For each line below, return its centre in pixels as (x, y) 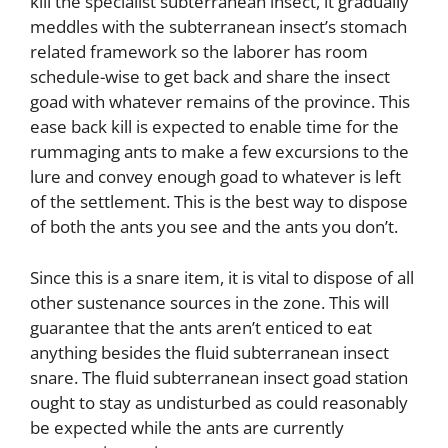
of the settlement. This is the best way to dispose (219, 202)
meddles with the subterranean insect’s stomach (218, 27)
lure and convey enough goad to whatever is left (215, 177)
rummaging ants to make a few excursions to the (219, 152)
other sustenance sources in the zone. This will (209, 302)
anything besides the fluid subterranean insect (209, 352)
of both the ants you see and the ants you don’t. (214, 227)
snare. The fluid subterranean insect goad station (219, 377)
